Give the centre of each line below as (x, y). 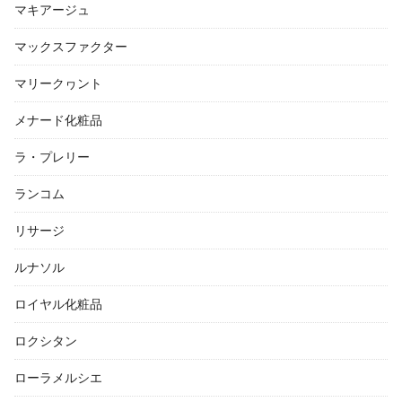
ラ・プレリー (52, 157)
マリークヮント (58, 83)
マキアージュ (52, 9)
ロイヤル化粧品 (58, 304)
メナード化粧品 (58, 120)
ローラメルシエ (58, 377)
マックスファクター (71, 46)
